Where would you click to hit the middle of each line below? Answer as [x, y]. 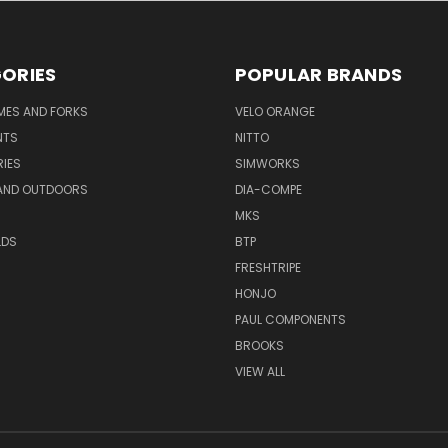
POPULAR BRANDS [318, 75]
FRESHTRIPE [267, 268]
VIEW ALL [259, 372]
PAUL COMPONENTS [290, 320]
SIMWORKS [267, 164]
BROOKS [259, 346]
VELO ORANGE [274, 112]
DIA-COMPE [268, 190]
